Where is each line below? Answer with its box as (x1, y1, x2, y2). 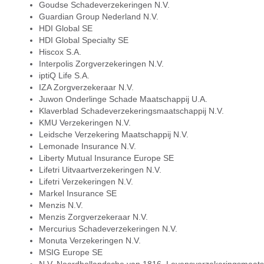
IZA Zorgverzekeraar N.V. (38, 82, 134, 92)
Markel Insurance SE (38, 189, 117, 198)
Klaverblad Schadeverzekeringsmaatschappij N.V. (38, 106, 224, 115)
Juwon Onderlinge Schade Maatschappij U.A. (38, 94, 207, 104)
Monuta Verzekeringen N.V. (38, 236, 141, 245)
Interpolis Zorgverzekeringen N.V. (38, 59, 164, 68)
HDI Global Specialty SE (38, 35, 128, 45)
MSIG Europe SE (38, 247, 103, 257)
